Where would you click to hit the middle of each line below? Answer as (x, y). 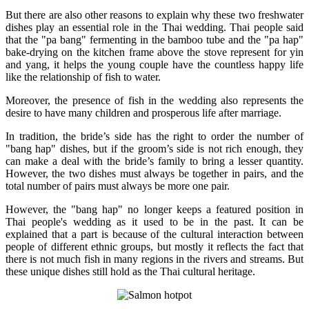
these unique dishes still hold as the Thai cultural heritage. (130, 271)
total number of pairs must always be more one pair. (118, 186)
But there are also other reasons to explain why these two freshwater (154, 14)
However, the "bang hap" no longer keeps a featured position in (154, 209)
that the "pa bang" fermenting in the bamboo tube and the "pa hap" (154, 39)
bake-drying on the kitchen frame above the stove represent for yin (154, 52)
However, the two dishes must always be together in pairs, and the (154, 173)
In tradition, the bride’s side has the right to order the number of (154, 136)
